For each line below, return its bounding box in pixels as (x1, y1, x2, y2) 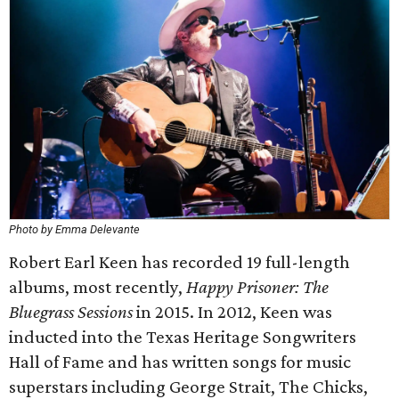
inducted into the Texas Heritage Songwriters (9, 326, 356, 347)
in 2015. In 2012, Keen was (133, 301, 332, 322)
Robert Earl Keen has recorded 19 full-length (9, 251, 350, 273)
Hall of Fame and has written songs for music (9, 351, 351, 372)
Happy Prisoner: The (186, 276, 329, 297)
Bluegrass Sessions (9, 301, 133, 322)
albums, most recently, (9, 276, 186, 297)
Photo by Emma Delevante (9, 223, 140, 236)
